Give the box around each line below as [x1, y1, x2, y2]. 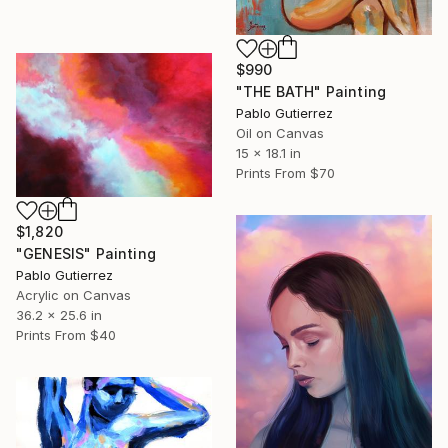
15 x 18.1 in [236, 144, 301, 161]
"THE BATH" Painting [236, 82, 387, 100]
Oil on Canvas [236, 124, 324, 141]
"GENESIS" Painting [16, 244, 156, 262]
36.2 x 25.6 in [16, 306, 102, 323]
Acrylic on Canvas [16, 286, 131, 303]
